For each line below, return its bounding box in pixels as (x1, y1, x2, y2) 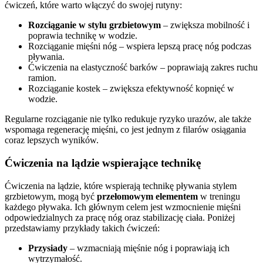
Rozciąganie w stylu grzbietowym (28, 20, 161, 31)
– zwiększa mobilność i (161, 20, 249, 31)
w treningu (198, 191, 240, 201)
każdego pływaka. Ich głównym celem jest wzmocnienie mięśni (5, 201, 241, 212)
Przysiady (28, 242, 68, 253)
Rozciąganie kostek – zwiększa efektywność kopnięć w (28, 83, 234, 94)
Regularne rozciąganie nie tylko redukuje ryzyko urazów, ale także (5, 114, 251, 124)
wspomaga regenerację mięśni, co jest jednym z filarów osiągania (5, 124, 246, 135)
